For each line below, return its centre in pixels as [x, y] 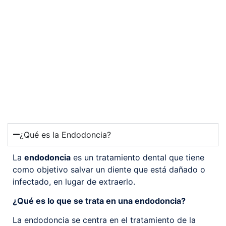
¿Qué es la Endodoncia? [66, 134]
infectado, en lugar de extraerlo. [74, 181]
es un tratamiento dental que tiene [137, 157]
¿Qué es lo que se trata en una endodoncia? [99, 201]
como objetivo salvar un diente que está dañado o [109, 169]
